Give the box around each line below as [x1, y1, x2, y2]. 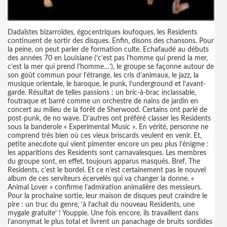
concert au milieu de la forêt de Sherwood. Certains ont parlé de [8, 106, 207, 113]
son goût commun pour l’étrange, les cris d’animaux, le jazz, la [8, 72, 199, 79]
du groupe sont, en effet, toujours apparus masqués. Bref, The [8, 158, 200, 165]
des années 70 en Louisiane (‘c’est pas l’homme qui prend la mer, [8, 55, 208, 62]
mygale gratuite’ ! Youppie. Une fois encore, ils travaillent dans [8, 210, 199, 217]
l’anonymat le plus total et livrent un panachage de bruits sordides [8, 218, 212, 225]
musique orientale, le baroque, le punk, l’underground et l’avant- [8, 81, 206, 88]
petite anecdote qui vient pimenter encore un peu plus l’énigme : [8, 141, 209, 148]
